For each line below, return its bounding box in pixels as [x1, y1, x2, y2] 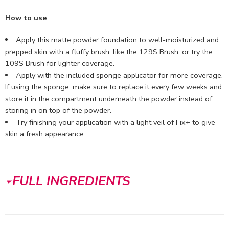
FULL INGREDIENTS [12, 172, 130, 190]
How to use [5, 12, 47, 23]
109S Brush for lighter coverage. [5, 58, 114, 68]
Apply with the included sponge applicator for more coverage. [15, 70, 223, 80]
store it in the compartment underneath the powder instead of [5, 93, 212, 104]
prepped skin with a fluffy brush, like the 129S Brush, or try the [5, 46, 213, 57]
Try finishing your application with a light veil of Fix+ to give [15, 117, 215, 127]
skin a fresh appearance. [5, 128, 85, 139]
